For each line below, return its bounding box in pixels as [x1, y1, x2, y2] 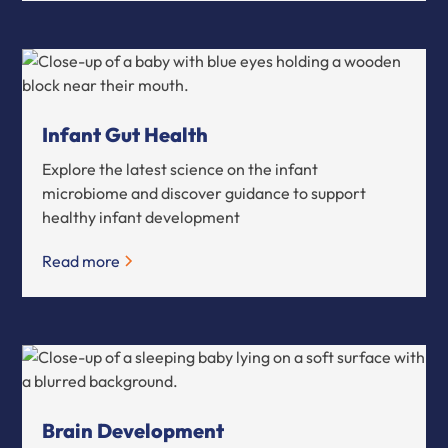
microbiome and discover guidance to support [42, 182, 367, 203]
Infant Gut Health [42, 121, 209, 147]
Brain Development [42, 417, 225, 443]
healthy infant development [42, 206, 241, 227]
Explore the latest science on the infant [42, 158, 319, 179]
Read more [42, 250, 121, 271]
